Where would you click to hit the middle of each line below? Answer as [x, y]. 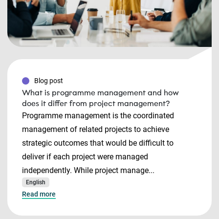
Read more [39, 194]
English [36, 182]
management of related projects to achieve [96, 129]
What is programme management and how [100, 93]
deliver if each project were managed [85, 157]
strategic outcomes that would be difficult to [98, 143]
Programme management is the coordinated [98, 116]
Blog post [49, 81]
